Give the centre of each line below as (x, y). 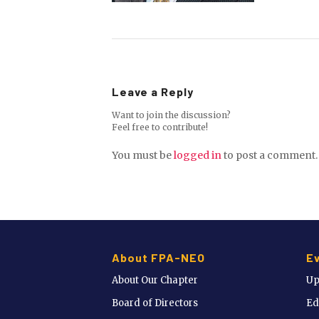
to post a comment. (270, 155)
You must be (143, 155)
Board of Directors (155, 303)
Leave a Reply (153, 91)
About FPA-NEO (158, 257)
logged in (198, 155)
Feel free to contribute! (160, 127)
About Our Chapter (155, 280)
